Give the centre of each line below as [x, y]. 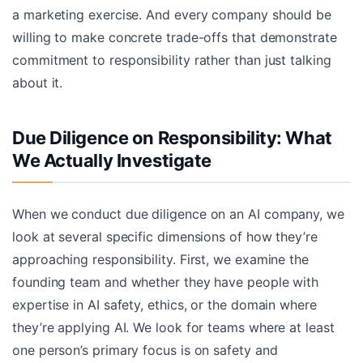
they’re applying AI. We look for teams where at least [173, 327]
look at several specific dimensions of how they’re [165, 236]
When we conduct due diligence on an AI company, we [178, 214]
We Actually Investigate [112, 160]
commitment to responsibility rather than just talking [172, 60]
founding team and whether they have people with [166, 282]
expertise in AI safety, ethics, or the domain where [164, 304]
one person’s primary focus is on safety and [145, 350]
